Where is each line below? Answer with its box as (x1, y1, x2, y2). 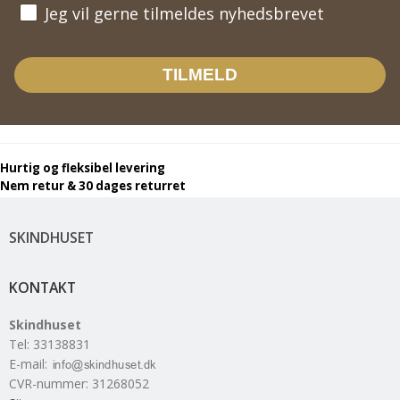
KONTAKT (9, 277, 76, 297)
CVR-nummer (9, 374, 86, 392)
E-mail (9, 354, 45, 372)
